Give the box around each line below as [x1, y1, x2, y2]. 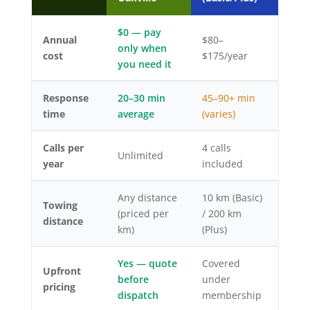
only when [117, 42, 167, 55]
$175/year [201, 49, 248, 63]
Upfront [42, 264, 81, 278]
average [117, 107, 154, 121]
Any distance [117, 191, 177, 205]
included [201, 157, 243, 171]
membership [201, 289, 262, 302]
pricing [42, 280, 75, 294]
